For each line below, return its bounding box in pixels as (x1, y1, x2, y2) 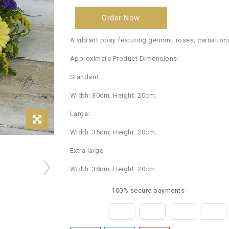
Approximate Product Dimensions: (70, 55, 179, 62)
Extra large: (70, 147, 105, 154)
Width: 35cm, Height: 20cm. (70, 128, 157, 136)
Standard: (70, 73, 101, 81)
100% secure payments (109, 187, 185, 194)
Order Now (102, 13, 140, 22)
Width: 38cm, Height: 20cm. (70, 165, 157, 173)
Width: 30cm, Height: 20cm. (70, 91, 157, 99)
